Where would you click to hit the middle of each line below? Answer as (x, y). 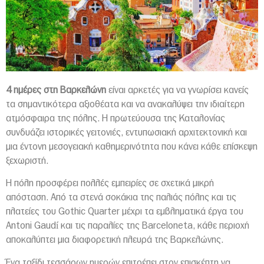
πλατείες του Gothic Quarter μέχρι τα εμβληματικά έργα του (125, 212)
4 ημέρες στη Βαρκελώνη (56, 90)
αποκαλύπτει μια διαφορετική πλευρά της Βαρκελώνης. (115, 240)
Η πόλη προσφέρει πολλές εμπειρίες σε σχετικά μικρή (110, 184)
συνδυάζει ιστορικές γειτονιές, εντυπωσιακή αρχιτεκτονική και (126, 132)
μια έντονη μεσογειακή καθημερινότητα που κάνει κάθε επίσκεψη (132, 146)
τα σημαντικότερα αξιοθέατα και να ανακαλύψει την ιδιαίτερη (125, 104)
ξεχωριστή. (27, 161)
